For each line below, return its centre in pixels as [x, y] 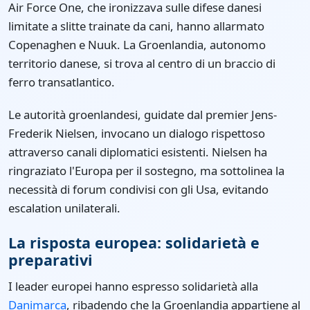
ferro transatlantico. [62, 82]
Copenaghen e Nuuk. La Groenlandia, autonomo [137, 45]
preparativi [51, 260]
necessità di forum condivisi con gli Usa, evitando [138, 190]
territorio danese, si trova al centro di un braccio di [142, 64]
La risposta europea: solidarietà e [134, 243]
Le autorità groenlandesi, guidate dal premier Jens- [143, 115]
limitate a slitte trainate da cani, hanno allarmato [136, 26]
